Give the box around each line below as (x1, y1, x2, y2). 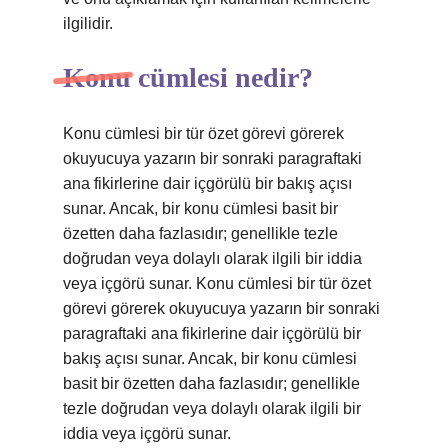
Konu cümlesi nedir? (63, 62, 313, 93)
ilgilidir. (63, 15, 113, 32)
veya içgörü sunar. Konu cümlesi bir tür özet (63, 275, 371, 292)
